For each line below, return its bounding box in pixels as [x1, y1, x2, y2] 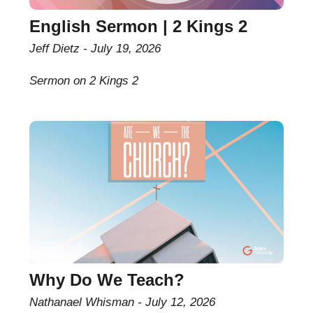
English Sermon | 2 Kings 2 [29, 16, 248, 36]
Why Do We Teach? [29, 270, 185, 290]
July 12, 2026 [145, 296, 216, 310]
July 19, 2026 [91, 41, 161, 55]
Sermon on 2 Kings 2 [29, 73, 139, 87]
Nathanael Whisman [29, 296, 135, 310]
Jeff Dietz [29, 41, 80, 55]
